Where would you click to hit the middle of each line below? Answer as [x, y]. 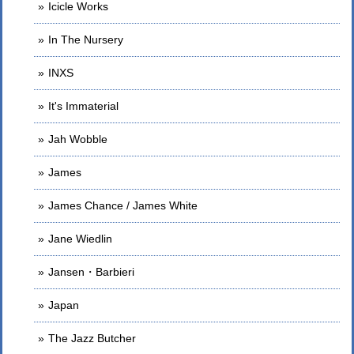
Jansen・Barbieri [91, 272]
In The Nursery [86, 40]
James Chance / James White [123, 205]
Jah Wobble [78, 139]
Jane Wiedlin [80, 239]
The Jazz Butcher [92, 338]
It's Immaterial [83, 106]
